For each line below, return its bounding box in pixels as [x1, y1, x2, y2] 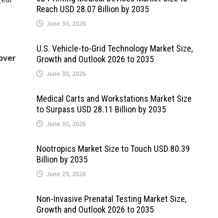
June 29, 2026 [46, 169, 86, 178]
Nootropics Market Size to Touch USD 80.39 [36, 144, 190, 154]
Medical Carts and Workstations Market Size [36, 93, 192, 104]
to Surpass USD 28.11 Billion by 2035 [36, 104, 166, 114]
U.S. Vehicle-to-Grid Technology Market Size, [36, 43, 193, 54]
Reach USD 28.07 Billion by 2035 [36, 4, 149, 14]
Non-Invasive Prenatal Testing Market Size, [36, 194, 186, 204]
